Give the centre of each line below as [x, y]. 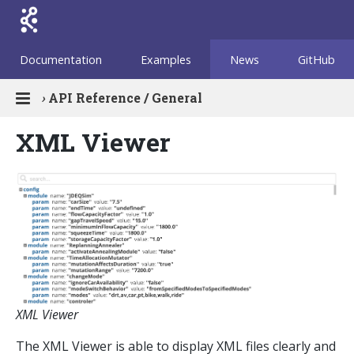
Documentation [60, 59]
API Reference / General [125, 98]
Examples [166, 59]
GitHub [316, 59]
